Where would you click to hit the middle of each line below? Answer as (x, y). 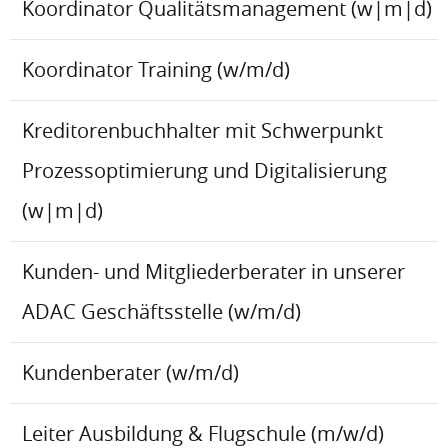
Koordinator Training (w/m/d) (156, 70)
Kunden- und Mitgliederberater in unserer (213, 272)
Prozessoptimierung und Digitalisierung (204, 171)
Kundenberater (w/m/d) (130, 373)
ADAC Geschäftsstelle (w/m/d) (161, 312)
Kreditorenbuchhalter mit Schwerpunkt (202, 131)
